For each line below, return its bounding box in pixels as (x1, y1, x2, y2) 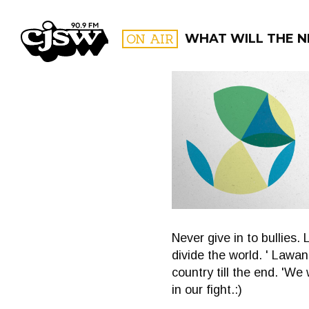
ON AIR (126, 31, 174, 47)
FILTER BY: (224, 116, 259, 125)
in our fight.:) (172, 283, 242, 297)
